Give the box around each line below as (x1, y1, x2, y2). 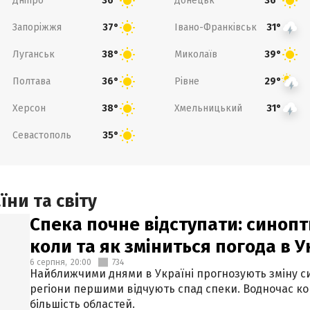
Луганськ (12, 48, 55, 60)
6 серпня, (30, 257, 67, 267)
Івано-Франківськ (174, 21, 257, 33)
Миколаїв (174, 48, 217, 60)
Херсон (12, 102, 46, 114)
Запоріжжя (12, 21, 62, 33)
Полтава (12, 75, 51, 87)
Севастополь (12, 129, 71, 141)
